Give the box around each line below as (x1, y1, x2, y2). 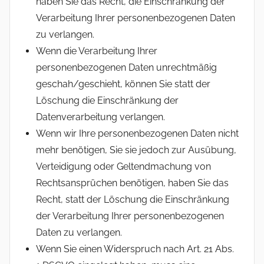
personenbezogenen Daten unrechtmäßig (36, 61, 217, 73)
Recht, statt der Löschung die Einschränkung (36, 193, 229, 205)
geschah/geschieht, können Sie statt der (36, 78, 210, 90)
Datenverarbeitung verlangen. (36, 111, 165, 123)
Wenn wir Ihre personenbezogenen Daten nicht (36, 127, 239, 139)
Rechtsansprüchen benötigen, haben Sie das (36, 177, 229, 189)
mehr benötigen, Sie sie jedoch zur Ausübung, (36, 144, 236, 156)
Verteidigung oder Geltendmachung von (36, 160, 211, 172)
